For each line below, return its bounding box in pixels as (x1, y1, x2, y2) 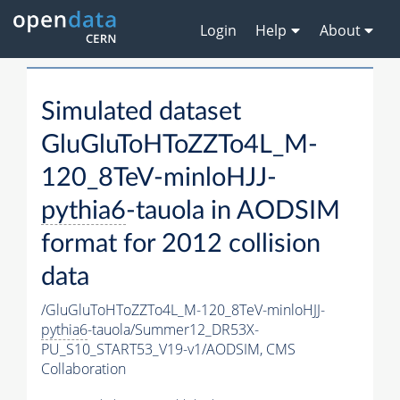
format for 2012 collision (41, 231, 321, 258)
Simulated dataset (41, 99, 241, 126)
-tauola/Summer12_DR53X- (87, 320, 259, 340)
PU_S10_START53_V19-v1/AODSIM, (41, 339, 266, 360)
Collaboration (41, 359, 126, 379)
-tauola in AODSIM (126, 198, 340, 225)
